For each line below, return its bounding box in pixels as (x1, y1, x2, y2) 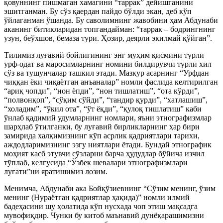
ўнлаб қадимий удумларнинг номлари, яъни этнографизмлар (4, 113, 212, 122)
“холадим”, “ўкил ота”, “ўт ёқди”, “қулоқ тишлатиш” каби (4, 105, 202, 113)
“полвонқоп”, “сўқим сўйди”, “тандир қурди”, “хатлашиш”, (4, 96, 208, 105)
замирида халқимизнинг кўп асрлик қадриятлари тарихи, (4, 131, 200, 140)
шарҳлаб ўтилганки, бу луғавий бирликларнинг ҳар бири (4, 122, 200, 131)
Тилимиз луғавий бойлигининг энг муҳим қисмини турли (4, 51, 204, 60)
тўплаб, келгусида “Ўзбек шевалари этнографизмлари (4, 158, 188, 167)
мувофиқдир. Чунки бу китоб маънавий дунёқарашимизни (4, 211, 204, 220)
